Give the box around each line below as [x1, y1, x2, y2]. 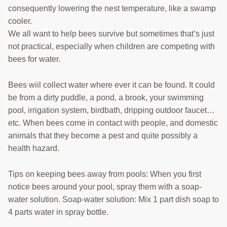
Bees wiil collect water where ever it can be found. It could [8, 81, 215, 90]
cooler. [8, 17, 32, 26]
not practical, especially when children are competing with [8, 42, 215, 51]
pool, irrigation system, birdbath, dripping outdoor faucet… [8, 106, 215, 115]
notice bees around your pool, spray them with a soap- [8, 182, 202, 192]
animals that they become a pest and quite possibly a [8, 131, 198, 140]
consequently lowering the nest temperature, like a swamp [8, 4, 216, 13]
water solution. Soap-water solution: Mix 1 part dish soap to [8, 195, 219, 204]
